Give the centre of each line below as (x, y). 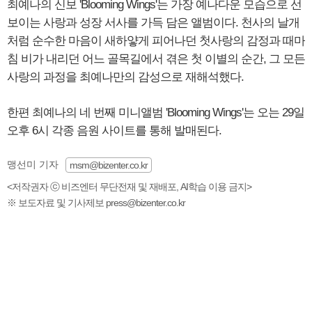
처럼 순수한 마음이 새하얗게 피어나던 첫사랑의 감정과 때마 (156, 41)
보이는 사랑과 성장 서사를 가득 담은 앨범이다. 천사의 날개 (153, 23)
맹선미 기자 (33, 164)
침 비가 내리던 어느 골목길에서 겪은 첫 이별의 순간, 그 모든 (156, 59)
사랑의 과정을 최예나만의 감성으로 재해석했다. (125, 77)
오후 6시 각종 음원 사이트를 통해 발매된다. (114, 131)
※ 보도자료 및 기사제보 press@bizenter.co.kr (96, 203)
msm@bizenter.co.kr (109, 165)
